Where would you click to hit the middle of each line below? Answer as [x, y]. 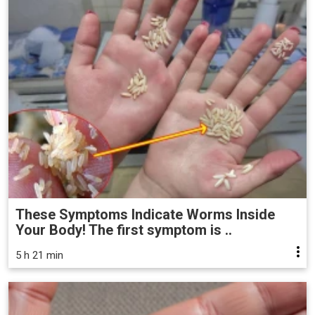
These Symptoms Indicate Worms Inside [145, 215]
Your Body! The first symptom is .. [124, 230]
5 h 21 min [39, 256]
